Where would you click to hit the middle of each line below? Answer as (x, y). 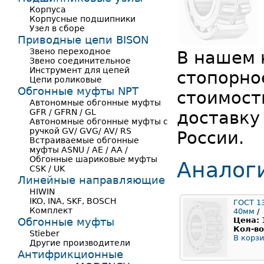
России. (210, 138)
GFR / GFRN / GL (63, 112)
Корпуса (48, 9)
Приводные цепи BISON (83, 40)
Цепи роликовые (66, 80)
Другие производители (80, 243)
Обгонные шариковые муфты (93, 159)
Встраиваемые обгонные (84, 140)
